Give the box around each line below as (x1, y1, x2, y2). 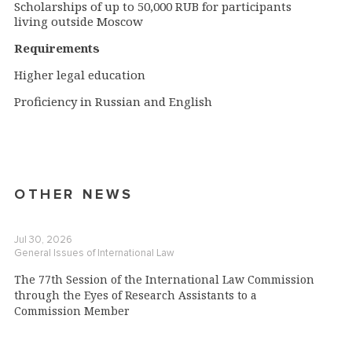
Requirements (14, 40, 100, 57)
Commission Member (14, 303, 130, 319)
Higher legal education (14, 67, 145, 83)
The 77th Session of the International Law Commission (14, 272, 314, 288)
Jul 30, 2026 (14, 233, 72, 247)
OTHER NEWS (14, 185, 134, 203)
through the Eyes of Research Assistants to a (14, 288, 257, 303)
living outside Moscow (14, 13, 143, 30)
